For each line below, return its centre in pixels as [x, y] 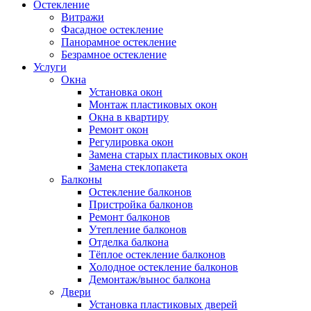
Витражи [83, 17]
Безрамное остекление [114, 55]
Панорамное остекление [119, 42]
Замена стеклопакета [138, 167]
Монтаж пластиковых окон [153, 105]
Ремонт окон [119, 130]
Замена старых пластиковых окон [168, 155]
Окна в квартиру [129, 117]
